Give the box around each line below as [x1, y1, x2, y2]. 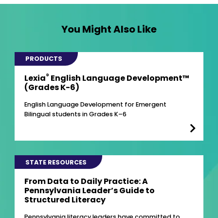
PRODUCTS [25, 54, 63, 63]
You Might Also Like [61, 22, 157, 36]
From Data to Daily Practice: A [24, 175, 148, 187]
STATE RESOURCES [25, 158, 87, 166]
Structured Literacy [24, 194, 106, 205]
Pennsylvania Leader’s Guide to [24, 184, 155, 196]
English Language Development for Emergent [24, 100, 166, 109]
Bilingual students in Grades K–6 [24, 109, 127, 118]
